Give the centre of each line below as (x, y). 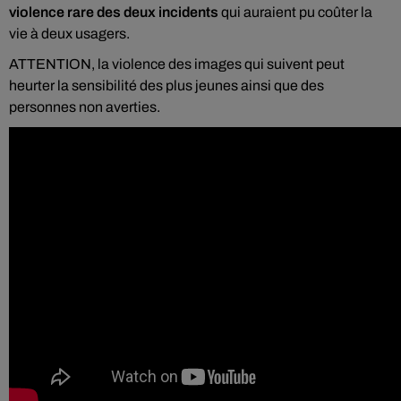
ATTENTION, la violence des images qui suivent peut (177, 64)
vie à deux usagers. (69, 34)
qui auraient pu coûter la (295, 12)
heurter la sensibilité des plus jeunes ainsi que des (166, 85)
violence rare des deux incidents (114, 12)
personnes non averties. (85, 107)
